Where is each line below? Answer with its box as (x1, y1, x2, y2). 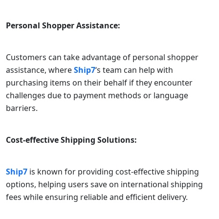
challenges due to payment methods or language (6, 89, 188, 101)
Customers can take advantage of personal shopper (6, 51, 198, 63)
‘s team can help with (95, 64, 173, 75)
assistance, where (6, 64, 74, 75)
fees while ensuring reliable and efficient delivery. (6, 191, 188, 202)
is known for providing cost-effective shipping (29, 166, 199, 177)
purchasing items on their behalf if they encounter (6, 77, 193, 88)
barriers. (6, 102, 38, 113)
